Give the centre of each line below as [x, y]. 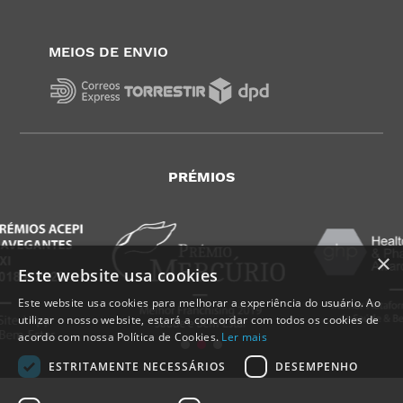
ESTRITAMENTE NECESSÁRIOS [137, 366]
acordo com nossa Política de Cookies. [120, 337]
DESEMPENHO [317, 366]
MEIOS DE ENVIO [109, 51]
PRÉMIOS [201, 176]
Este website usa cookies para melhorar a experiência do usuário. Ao [200, 303]
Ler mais [244, 337]
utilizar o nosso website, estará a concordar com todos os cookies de [199, 320]
